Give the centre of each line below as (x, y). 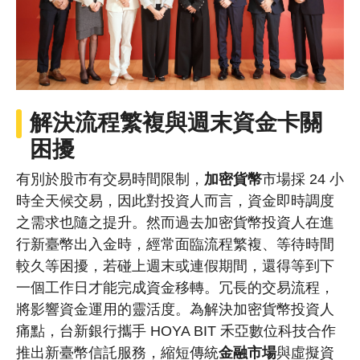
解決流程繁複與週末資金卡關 (176, 123)
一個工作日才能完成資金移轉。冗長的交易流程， (175, 288)
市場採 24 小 (303, 180)
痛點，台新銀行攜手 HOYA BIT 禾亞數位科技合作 (176, 331)
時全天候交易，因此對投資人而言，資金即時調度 (175, 201)
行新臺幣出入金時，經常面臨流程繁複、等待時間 (175, 245)
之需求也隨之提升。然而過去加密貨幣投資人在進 (175, 223)
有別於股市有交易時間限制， (110, 180)
